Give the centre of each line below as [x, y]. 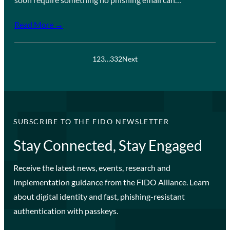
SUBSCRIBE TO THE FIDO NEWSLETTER [91, 121]
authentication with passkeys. [65, 210]
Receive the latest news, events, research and [92, 167]
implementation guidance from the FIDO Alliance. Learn [111, 182]
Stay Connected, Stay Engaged [108, 145]
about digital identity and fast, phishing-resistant [99, 196]
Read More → [39, 24]
